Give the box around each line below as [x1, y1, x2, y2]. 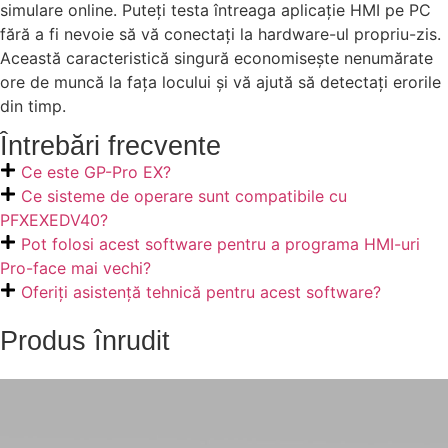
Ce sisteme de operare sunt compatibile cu [21, 185, 347, 206]
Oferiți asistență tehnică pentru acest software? [21, 281, 386, 302]
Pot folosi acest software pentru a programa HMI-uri [21, 233, 420, 254]
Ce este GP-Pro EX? [21, 161, 171, 182]
